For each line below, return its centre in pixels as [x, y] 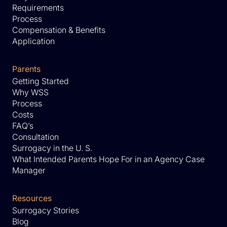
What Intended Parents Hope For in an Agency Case [108, 159]
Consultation [35, 137]
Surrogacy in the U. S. [52, 148]
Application [33, 41]
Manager [29, 171]
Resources [32, 198]
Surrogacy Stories [46, 211]
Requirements [38, 8]
